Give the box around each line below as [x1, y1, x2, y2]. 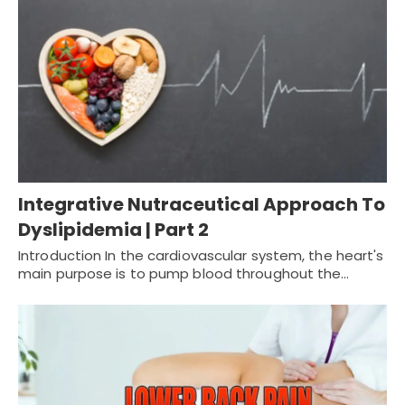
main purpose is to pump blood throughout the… [18, 263, 350, 283]
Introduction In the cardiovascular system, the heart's [18, 245, 384, 265]
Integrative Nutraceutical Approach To [18, 191, 385, 217]
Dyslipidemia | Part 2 [18, 216, 209, 242]
